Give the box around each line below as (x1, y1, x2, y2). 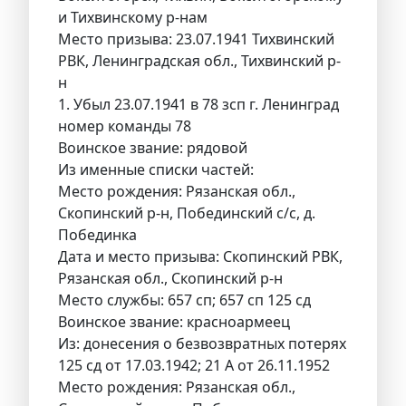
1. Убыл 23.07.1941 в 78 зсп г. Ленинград (58, 94, 339, 115)
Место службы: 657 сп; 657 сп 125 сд (58, 290, 314, 311)
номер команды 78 (58, 116, 191, 137)
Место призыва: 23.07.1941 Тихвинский (58, 29, 334, 50)
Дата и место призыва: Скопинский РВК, (58, 246, 343, 267)
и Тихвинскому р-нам (58, 7, 208, 28)
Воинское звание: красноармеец (58, 312, 290, 333)
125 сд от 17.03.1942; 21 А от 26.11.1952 (58, 355, 333, 376)
